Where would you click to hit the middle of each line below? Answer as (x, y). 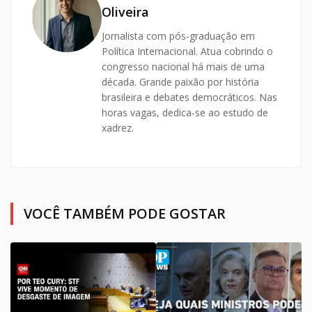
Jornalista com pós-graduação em (178, 36)
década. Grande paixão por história (180, 81)
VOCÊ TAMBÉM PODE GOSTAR (125, 213)
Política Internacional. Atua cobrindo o (187, 51)
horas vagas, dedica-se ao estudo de (185, 112)
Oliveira (125, 11)
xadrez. (118, 127)
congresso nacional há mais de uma (183, 66)
